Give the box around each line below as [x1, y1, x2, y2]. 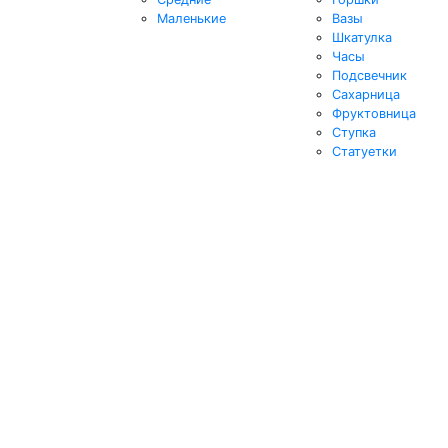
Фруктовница [332, 105, 416, 121]
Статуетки [332, 143, 397, 159]
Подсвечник [332, 67, 407, 83]
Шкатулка [332, 29, 392, 45]
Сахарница [332, 86, 400, 102]
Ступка [332, 124, 376, 140]
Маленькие [157, 10, 226, 26]
